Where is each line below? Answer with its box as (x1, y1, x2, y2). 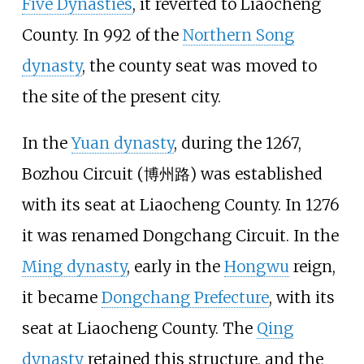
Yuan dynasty (71, 133, 174, 154)
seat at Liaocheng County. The (21, 318, 257, 339)
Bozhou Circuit (21, 164, 133, 184)
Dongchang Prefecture (101, 288, 269, 308)
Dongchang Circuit (142, 226, 286, 246)
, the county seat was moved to (81, 56, 317, 76)
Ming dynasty (21, 257, 127, 277)
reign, (288, 257, 336, 277)
